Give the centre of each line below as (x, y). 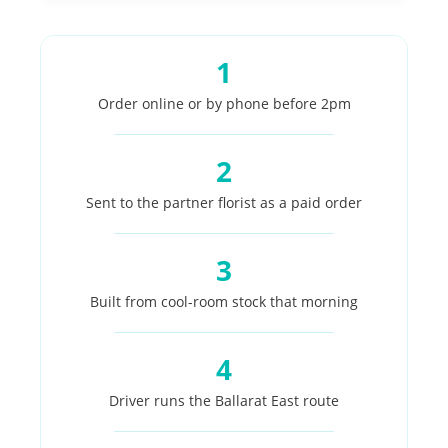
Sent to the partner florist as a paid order (224, 202)
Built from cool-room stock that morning (224, 301)
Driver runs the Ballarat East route (224, 400)
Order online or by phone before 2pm (224, 103)
